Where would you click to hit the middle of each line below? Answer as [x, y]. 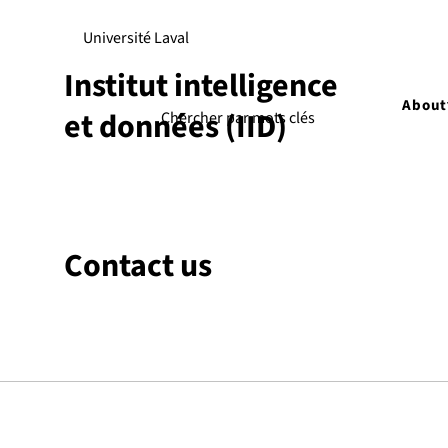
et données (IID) [175, 127]
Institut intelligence [201, 86]
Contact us [138, 266]
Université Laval [135, 38]
